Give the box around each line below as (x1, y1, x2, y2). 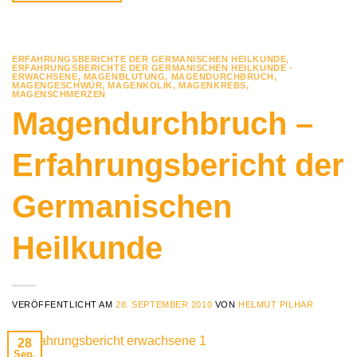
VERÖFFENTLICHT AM (12, 300, 116, 310)
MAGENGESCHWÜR (12, 80, 103, 90)
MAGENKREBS (178, 80, 246, 90)
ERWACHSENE (12, 71, 78, 81)
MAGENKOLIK (108, 80, 174, 90)
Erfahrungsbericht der (12, 147, 344, 183)
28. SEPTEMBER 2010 (116, 300, 213, 310)
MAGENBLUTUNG (83, 71, 166, 81)
